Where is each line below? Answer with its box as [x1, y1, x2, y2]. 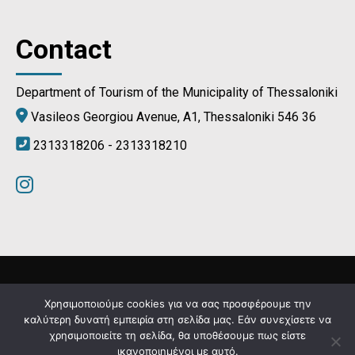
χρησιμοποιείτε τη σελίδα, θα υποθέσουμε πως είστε [49, 329, 306, 342]
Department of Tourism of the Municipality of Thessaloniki [16, 85, 338, 101]
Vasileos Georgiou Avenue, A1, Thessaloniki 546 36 [28, 109, 316, 125]
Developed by [130, 330, 220, 345]
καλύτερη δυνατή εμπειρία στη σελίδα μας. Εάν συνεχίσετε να [24, 313, 331, 326]
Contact [16, 33, 112, 66]
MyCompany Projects [220, 330, 339, 345]
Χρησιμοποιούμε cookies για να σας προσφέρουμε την [44, 297, 311, 310]
